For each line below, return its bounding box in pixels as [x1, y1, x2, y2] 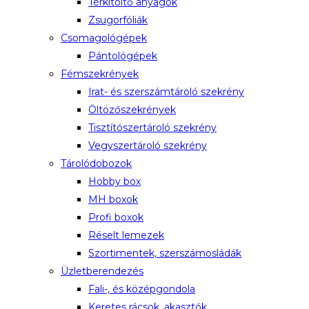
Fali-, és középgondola [88, 283, 195, 295]
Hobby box [88, 175, 141, 188]
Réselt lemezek [88, 229, 164, 241]
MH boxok [88, 193, 138, 206]
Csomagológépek [61, 32, 147, 44]
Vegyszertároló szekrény [88, 139, 207, 152]
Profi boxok [88, 211, 143, 223]
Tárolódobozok [61, 157, 132, 170]
